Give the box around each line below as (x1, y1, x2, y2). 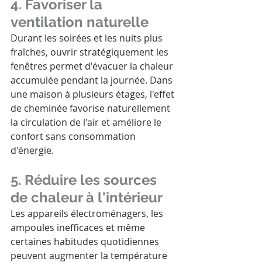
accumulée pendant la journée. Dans (11, 74, 175, 87)
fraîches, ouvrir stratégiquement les (11, 46, 171, 59)
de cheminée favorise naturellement (11, 102, 173, 115)
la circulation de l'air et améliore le (11, 116, 164, 129)
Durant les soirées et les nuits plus (11, 32, 165, 45)
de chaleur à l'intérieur (11, 189, 163, 206)
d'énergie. (11, 144, 54, 157)
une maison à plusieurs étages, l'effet (11, 88, 177, 101)
